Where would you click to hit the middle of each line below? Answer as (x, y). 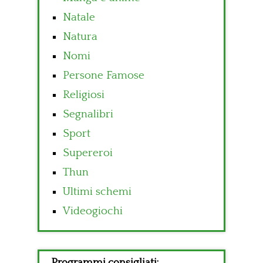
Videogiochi (93, 211)
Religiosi (84, 95)
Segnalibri (88, 114)
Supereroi (88, 153)
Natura (80, 37)
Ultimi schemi (97, 192)
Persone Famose (104, 76)
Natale (79, 18)
